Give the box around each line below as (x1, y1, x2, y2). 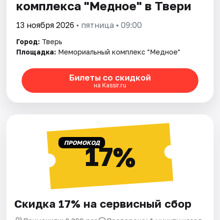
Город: (16, 37, 40, 46)
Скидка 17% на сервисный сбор (14, 197, 192, 211)
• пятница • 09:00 (74, 20, 142, 30)
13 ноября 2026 (16, 20, 75, 30)
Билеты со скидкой (69, 72, 151, 82)
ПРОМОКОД (63, 139, 100, 147)
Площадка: (16, 48, 56, 56)
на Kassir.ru (93, 81, 126, 89)
